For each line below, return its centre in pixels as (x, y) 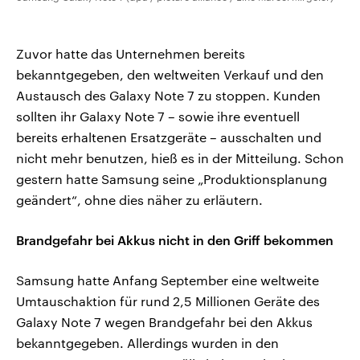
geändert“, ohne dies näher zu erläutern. (139, 200)
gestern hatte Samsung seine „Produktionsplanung (172, 179)
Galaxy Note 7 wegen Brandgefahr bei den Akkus (164, 322)
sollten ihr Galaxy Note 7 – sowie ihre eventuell (158, 117)
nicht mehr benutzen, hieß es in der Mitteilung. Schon (180, 158)
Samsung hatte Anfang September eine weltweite (168, 280)
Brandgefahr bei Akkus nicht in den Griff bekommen (175, 240)
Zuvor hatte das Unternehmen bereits (131, 54)
